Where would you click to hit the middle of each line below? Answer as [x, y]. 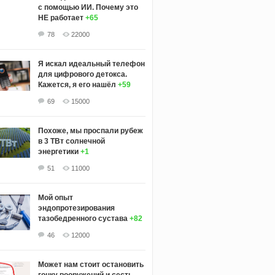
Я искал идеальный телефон [91, 64]
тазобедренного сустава [83, 218]
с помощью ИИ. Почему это [88, 7]
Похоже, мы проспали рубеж [90, 130]
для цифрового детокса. [82, 74]
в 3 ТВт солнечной [71, 141]
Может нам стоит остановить [91, 264]
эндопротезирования [76, 208]
